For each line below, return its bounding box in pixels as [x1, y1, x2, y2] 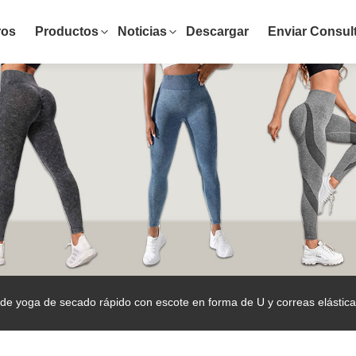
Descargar [185, 25, 249, 38]
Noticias [117, 25, 167, 38]
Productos [34, 25, 99, 38]
